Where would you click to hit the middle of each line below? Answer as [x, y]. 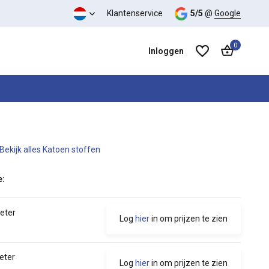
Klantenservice [134, 13]
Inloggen [166, 51]
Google [228, 13]
